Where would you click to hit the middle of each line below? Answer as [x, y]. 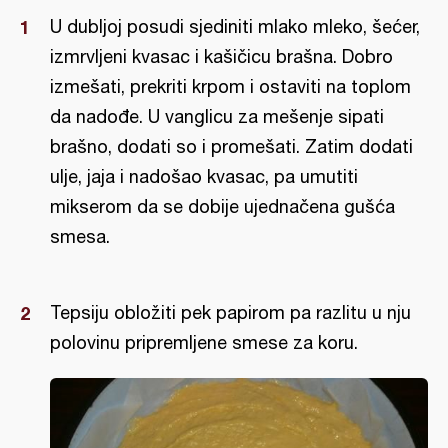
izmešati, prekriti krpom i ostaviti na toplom [230, 86]
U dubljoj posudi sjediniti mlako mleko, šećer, [235, 26]
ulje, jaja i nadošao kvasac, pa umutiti [204, 176]
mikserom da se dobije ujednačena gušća [222, 206]
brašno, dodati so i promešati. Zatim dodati [231, 146]
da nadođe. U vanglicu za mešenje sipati [217, 116]
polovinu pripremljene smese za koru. [204, 342]
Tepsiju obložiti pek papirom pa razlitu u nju [230, 312]
